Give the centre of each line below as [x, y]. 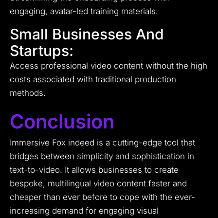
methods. [28, 93]
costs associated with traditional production [93, 80]
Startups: [42, 51]
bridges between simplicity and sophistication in [102, 156]
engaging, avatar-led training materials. [84, 11]
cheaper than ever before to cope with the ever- [102, 197]
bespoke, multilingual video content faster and [98, 184]
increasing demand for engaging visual [84, 211]
